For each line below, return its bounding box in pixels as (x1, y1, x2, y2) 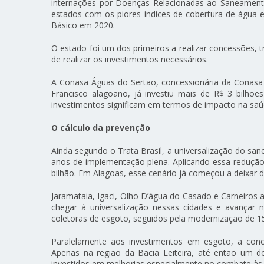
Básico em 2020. (51, 19, 115, 31)
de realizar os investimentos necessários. (51, 54, 209, 65)
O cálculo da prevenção (51, 122, 151, 134)
